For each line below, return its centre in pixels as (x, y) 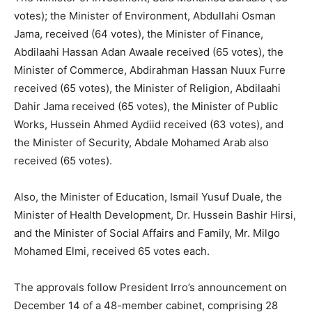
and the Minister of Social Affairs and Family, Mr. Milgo (147, 233)
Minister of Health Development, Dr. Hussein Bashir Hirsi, (155, 214)
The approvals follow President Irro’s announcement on (150, 287)
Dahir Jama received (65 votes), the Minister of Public (146, 106)
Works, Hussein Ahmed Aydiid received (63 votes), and (149, 124)
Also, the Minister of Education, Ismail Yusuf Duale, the (148, 196)
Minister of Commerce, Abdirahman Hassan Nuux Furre (150, 70)
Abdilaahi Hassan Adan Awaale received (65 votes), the (149, 52)
